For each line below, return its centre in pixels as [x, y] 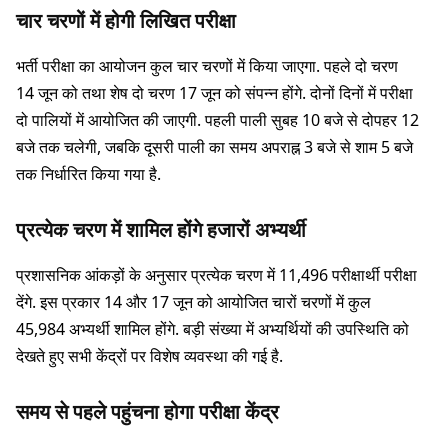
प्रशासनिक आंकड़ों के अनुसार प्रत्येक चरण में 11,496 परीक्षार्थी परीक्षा [216, 275]
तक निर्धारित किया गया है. [88, 174]
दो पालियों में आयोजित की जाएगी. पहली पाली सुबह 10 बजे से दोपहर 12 [217, 120]
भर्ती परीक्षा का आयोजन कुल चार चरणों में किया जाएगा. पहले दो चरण [207, 66]
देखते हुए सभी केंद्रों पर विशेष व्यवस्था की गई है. [149, 356]
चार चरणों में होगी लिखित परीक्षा [126, 21]
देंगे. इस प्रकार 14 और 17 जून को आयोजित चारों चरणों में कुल [193, 302]
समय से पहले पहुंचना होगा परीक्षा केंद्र [147, 412]
